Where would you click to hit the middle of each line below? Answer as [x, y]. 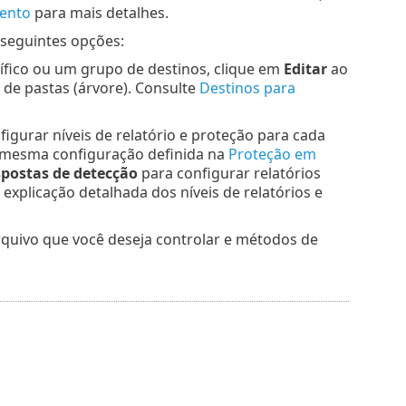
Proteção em [272, 155]
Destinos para [247, 88]
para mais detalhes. [99, 13]
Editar [305, 69]
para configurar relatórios [229, 174]
